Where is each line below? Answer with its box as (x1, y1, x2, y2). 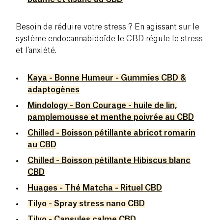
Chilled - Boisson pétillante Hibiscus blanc (27, 156, 191, 165)
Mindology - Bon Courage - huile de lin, (27, 101, 177, 110)
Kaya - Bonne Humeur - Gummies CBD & (27, 74, 186, 82)
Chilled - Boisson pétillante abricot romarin (27, 129, 195, 137)
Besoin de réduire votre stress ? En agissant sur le (16, 23, 199, 31)
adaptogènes (27, 85, 80, 94)
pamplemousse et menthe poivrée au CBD (27, 113, 194, 121)
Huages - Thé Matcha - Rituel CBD (27, 184, 162, 192)
